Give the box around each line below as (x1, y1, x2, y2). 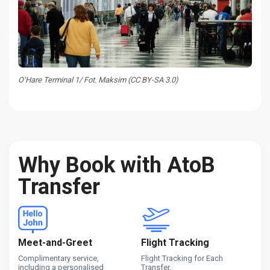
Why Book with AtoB (18, 152, 215, 178)
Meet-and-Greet (18, 237, 92, 249)
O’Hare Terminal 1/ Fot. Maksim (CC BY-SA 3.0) (18, 75, 178, 85)
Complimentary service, (18, 254, 99, 263)
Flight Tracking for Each (141, 254, 223, 263)
